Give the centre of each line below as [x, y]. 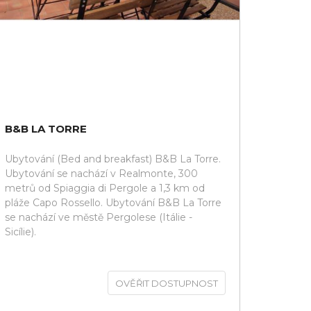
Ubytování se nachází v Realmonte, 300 [101, 174]
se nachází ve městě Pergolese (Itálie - [99, 217]
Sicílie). [20, 232]
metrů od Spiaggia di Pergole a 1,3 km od [105, 188]
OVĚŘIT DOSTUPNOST [167, 283]
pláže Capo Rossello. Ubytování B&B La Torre [113, 203]
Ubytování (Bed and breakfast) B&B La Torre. [113, 159]
